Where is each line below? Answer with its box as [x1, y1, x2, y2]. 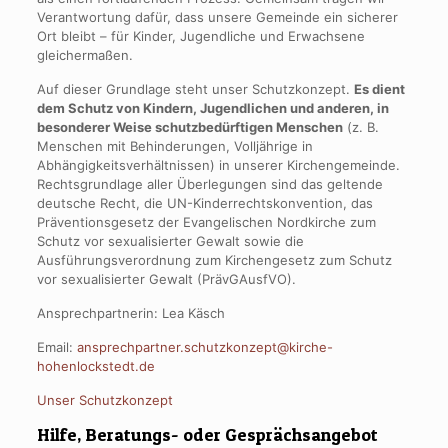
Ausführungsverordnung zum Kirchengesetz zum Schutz [36, 252, 392, 268]
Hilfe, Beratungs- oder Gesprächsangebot [36, 424, 378, 445]
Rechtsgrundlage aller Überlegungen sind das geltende [36, 176, 383, 192]
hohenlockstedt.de [36, 358, 155, 374]
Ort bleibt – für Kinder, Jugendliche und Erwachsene [36, 28, 365, 44]
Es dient [353, 81, 405, 97]
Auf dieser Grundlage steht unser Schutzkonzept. [36, 81, 354, 97]
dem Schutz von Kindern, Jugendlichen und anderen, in [36, 100, 389, 116]
